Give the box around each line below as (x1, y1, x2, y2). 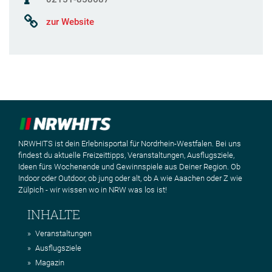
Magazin (35, 257, 64, 267)
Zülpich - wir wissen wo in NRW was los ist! (18, 185, 167, 194)
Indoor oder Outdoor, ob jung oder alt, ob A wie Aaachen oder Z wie (18, 173, 242, 183)
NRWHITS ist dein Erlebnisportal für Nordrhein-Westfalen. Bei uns (18, 138, 241, 148)
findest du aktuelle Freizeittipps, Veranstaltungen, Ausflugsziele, (18, 150, 234, 160)
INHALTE (27, 205, 80, 223)
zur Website (46, 16, 94, 27)
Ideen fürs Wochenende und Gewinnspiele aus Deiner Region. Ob (18, 161, 240, 171)
